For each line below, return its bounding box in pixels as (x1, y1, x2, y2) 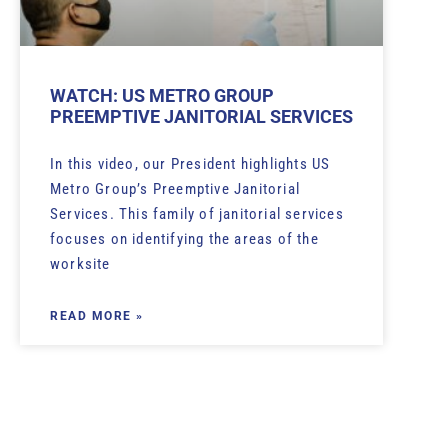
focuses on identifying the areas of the (50, 230, 319, 249)
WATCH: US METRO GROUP (50, 85, 274, 107)
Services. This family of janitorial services (50, 205, 344, 224)
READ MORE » (50, 309, 144, 324)
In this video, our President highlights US (50, 155, 331, 174)
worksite (50, 255, 111, 274)
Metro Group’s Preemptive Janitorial (50, 180, 300, 199)
